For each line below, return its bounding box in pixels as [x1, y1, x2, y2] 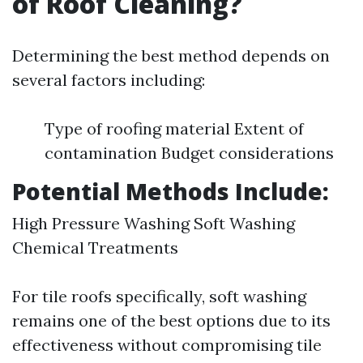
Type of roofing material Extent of [45, 118, 304, 139]
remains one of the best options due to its [12, 310, 331, 331]
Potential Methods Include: [12, 176, 329, 207]
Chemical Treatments [12, 237, 178, 258]
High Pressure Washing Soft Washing [12, 213, 295, 233]
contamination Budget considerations [45, 143, 334, 163]
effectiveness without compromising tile [12, 335, 322, 355]
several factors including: [12, 70, 205, 90]
